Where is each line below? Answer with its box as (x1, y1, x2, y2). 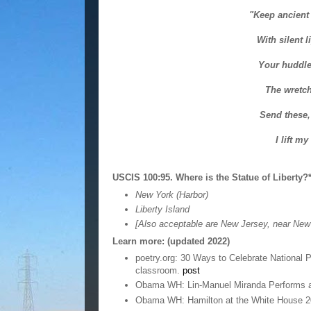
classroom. (135, 265, 183, 276)
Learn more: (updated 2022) (112, 235, 230, 246)
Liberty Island (135, 203, 190, 215)
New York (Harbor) (135, 189, 208, 200)
